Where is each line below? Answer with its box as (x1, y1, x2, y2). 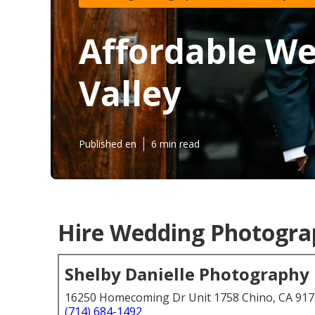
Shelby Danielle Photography (65, 262, 309, 285)
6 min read (151, 137, 200, 150)
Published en (79, 137, 136, 150)
